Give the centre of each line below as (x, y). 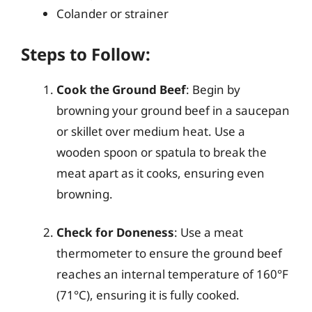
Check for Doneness (115, 232)
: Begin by (213, 89)
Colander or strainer (112, 14)
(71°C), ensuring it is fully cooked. (148, 295)
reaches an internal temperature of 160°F (172, 274)
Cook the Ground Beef (121, 89)
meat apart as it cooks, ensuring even (161, 173)
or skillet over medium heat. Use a (151, 131)
